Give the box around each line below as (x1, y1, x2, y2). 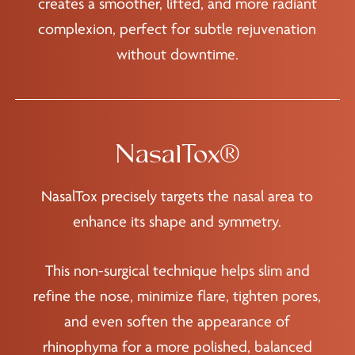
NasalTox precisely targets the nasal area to (41, 187, 314, 205)
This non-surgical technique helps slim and (44, 261, 310, 280)
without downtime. (116, 46, 239, 64)
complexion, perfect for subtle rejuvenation (38, 21, 317, 39)
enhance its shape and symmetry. (73, 212, 282, 231)
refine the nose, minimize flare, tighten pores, (33, 287, 322, 305)
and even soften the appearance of (64, 312, 291, 330)
